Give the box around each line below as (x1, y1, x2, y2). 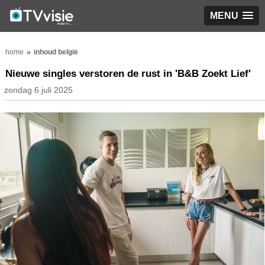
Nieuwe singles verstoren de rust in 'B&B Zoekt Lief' (5, 68, 251, 79)
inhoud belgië (34, 48, 78, 56)
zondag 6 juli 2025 (4, 85, 73, 95)
